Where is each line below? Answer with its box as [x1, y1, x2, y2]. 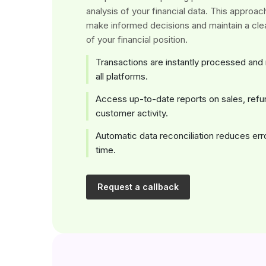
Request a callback [97, 182, 179, 192]
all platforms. [95, 71, 148, 83]
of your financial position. [86, 33, 188, 45]
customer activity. [95, 107, 168, 119]
